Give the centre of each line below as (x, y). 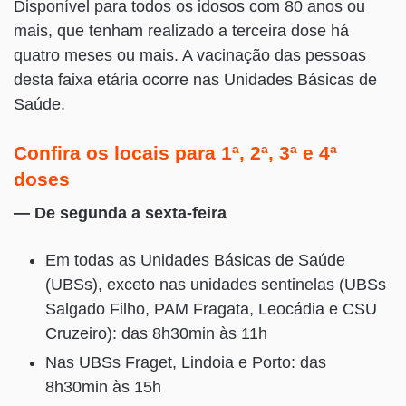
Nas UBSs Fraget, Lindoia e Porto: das (186, 363)
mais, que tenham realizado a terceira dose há (181, 30)
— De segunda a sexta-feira (120, 213)
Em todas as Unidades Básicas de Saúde (195, 261)
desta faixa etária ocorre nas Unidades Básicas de (195, 79)
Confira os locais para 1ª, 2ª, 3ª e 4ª (175, 152)
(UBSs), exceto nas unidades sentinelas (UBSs (216, 285)
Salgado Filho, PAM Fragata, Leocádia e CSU (211, 309)
